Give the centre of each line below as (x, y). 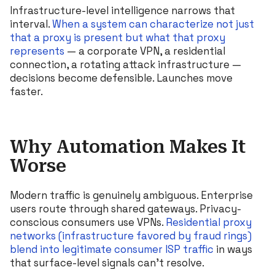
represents (37, 51)
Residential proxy (207, 222)
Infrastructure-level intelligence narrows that (122, 10)
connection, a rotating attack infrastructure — (126, 64)
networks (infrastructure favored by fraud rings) (131, 235)
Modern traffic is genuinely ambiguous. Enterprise (131, 195)
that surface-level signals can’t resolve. (107, 262)
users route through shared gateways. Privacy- (126, 208)
